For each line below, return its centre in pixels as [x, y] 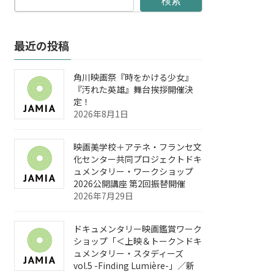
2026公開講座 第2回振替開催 [130, 184]
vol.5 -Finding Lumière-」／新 [134, 266]
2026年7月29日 [104, 196]
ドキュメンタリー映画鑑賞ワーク [138, 229]
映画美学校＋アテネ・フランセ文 [138, 147]
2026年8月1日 [101, 114]
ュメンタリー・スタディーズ [129, 254]
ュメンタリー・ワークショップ [134, 172]
